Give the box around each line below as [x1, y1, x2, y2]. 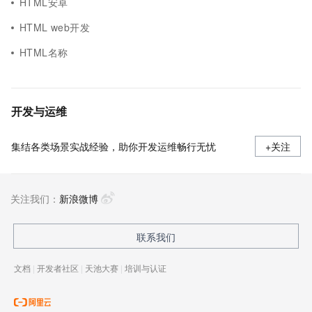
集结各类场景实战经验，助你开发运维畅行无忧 [11, 139, 216, 153]
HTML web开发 [19, 20, 91, 34]
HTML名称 [19, 45, 68, 59]
